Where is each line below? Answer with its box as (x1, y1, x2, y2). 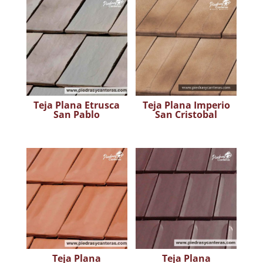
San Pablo (53, 108, 100, 122)
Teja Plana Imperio (142, 99, 230, 112)
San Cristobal (155, 108, 218, 122)
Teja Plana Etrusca (33, 99, 120, 112)
